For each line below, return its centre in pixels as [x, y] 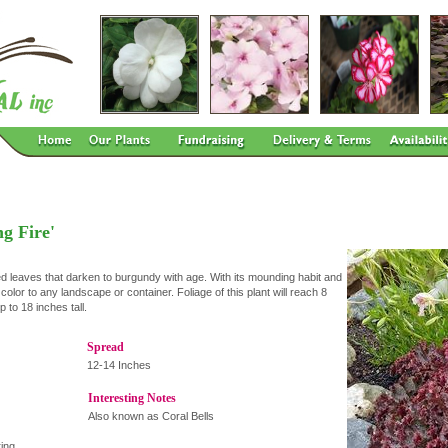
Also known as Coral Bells [150, 416]
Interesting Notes [131, 398]
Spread [105, 347]
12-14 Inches [118, 365]
